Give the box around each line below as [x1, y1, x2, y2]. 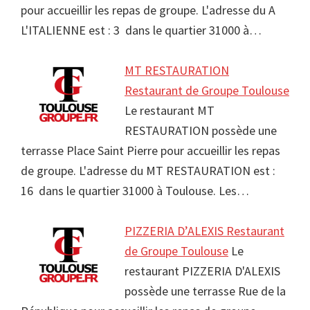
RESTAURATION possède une [125, 122, 277, 139]
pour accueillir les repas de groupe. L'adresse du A [21, 2, 275, 19]
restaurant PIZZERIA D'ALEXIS [125, 263, 280, 280]
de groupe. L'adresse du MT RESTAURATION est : [21, 163, 275, 179]
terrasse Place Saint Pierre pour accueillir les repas [21, 143, 280, 159]
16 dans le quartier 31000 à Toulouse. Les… [21, 183, 249, 199]
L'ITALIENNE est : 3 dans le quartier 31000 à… [21, 22, 262, 39]
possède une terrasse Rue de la [125, 283, 286, 300]
